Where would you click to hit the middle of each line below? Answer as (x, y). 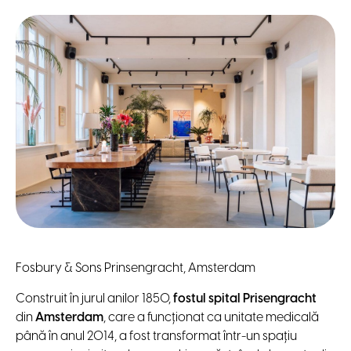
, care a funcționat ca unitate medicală (211, 317)
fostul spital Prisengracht (245, 299)
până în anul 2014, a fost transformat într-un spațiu (156, 336)
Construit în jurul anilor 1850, (94, 299)
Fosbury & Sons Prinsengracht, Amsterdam (136, 268)
